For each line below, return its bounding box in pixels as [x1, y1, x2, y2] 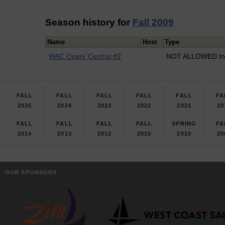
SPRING [172, 120, 197, 127]
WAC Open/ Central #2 [49, 52, 122, 61]
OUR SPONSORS [5, 169, 57, 175]
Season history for [45, 17, 133, 28]
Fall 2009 [133, 17, 174, 28]
